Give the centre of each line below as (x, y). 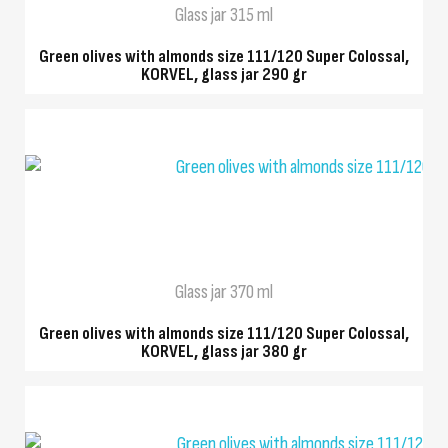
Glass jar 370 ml (224, 292)
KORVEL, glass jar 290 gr (224, 75)
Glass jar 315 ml (224, 15)
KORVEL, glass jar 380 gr (224, 352)
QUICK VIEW (224, 207)
